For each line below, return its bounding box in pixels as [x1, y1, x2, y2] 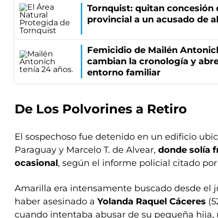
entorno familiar [87, 67, 161, 78]
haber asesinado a [15, 196, 97, 207]
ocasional [15, 158, 58, 168]
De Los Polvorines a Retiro [15, 101, 187, 117]
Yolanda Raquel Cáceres [97, 196, 208, 207]
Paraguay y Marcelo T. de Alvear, [15, 145, 156, 155]
